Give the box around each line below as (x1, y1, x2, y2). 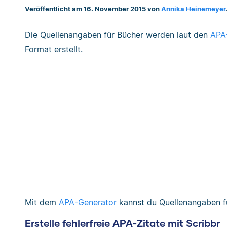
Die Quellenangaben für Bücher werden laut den (25, 29, 210, 40)
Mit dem (25, 197, 59, 207)
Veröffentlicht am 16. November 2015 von (25, 5, 161, 13)
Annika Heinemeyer (161, 5, 225, 13)
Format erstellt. (25, 44, 83, 54)
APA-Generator (59, 197, 117, 207)
